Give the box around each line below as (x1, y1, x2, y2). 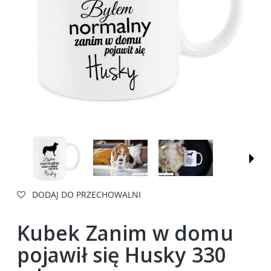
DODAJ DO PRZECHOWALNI (32, 188, 141, 200)
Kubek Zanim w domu (17, 219, 233, 247)
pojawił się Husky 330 (17, 241, 226, 269)
